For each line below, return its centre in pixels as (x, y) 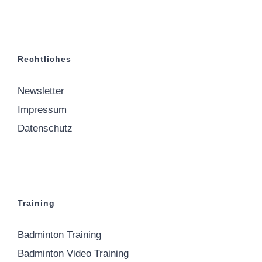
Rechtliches (44, 59)
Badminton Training (59, 235)
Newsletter (41, 91)
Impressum (42, 109)
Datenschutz (45, 128)
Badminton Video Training (73, 253)
